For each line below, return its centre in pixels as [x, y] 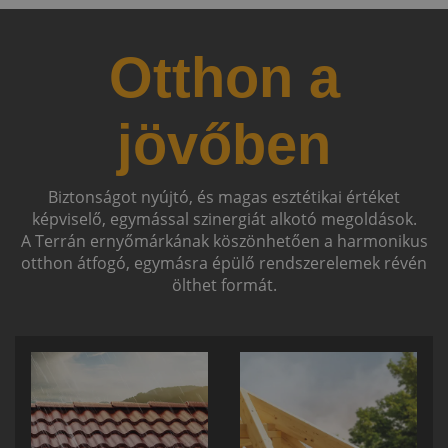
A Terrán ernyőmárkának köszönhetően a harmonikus [224, 240]
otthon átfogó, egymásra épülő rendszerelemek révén [224, 262]
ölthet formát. [224, 284]
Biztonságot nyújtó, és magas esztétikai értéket [224, 196]
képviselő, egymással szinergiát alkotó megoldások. [224, 218]
